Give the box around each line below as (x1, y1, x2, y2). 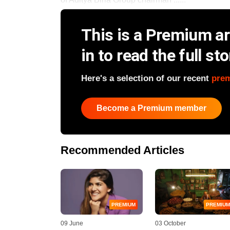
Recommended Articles (61, 143, 184, 157)
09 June (61, 220, 83, 227)
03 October (155, 220, 186, 227)
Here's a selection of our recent (81, 73, 212, 83)
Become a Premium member (97, 103, 206, 112)
